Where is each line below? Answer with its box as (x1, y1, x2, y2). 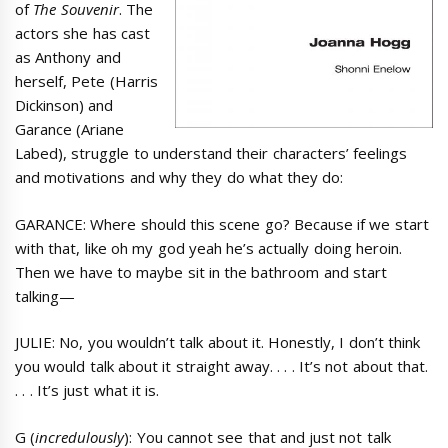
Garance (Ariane (15, 119, 125, 139)
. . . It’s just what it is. (15, 380, 160, 400)
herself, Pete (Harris (15, 71, 158, 91)
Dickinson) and (15, 95, 114, 115)
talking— (15, 285, 75, 306)
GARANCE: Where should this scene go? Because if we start (15, 213, 429, 234)
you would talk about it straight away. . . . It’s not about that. (15, 356, 428, 376)
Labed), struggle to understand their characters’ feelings (15, 143, 407, 163)
